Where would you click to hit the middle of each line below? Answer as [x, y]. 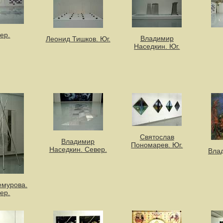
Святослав [157, 137]
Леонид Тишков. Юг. [78, 39]
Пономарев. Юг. [157, 145]
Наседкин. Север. [78, 149]
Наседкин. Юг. [157, 46]
